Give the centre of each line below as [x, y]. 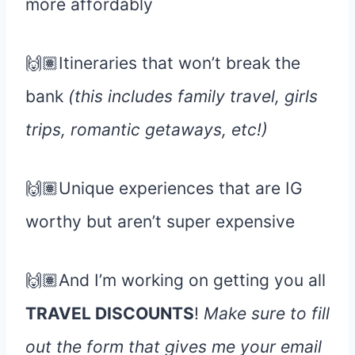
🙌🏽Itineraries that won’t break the [163, 63]
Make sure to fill [267, 313]
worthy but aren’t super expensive [160, 221]
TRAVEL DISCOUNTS [110, 313]
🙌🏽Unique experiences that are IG [164, 188]
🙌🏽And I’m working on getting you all [176, 280]
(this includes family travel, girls [193, 96]
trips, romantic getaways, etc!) [147, 129]
